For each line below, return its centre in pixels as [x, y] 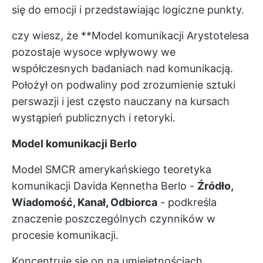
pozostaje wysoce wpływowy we [94, 52]
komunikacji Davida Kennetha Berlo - [104, 186]
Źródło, [215, 186]
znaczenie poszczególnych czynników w [114, 219]
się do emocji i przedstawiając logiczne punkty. [128, 10]
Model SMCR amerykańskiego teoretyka [112, 169]
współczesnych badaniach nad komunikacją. [122, 68]
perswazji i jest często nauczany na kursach [121, 101]
